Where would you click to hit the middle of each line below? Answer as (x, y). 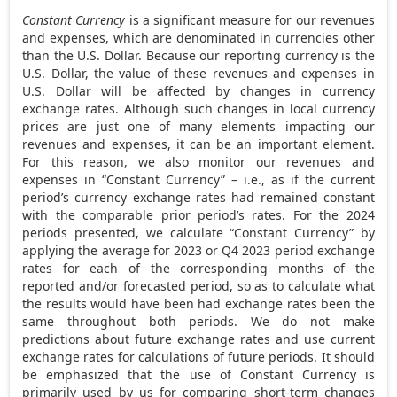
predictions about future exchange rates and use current (198, 339)
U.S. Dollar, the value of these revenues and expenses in (198, 73)
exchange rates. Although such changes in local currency (198, 108)
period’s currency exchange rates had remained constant (198, 197)
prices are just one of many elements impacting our (198, 126)
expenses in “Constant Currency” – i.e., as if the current (198, 179)
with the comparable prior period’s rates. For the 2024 (198, 214)
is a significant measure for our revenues (250, 19)
